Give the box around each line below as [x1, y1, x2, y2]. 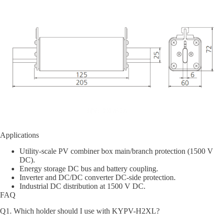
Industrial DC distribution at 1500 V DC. [19, 182, 145, 191]
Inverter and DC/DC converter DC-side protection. [19, 173, 176, 182]
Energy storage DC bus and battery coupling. [19, 164, 158, 173]
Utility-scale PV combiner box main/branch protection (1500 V [19, 147, 213, 156]
